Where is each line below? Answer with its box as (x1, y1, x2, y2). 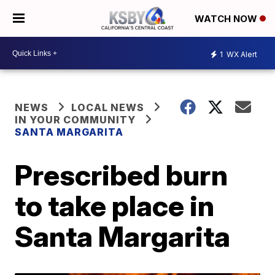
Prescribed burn (15, 158, 228, 192)
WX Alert (225, 49, 257, 59)
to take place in (15, 188, 215, 223)
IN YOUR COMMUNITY (15, 114, 136, 126)
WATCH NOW (195, 13, 260, 25)
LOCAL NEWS (71, 101, 145, 114)
